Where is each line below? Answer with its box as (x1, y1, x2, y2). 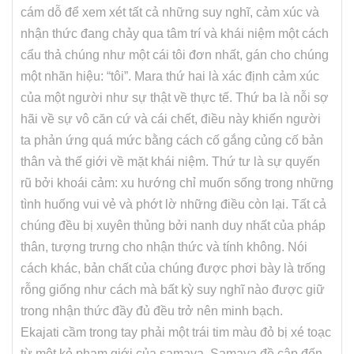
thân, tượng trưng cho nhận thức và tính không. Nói (21, 240, 307, 254)
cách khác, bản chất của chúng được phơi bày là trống (21, 262, 326, 275)
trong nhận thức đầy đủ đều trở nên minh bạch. (21, 304, 283, 318)
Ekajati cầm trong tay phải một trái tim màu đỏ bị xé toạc (21, 326, 331, 339)
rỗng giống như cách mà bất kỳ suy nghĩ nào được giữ (21, 283, 325, 296)
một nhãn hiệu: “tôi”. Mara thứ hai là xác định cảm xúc (21, 70, 319, 83)
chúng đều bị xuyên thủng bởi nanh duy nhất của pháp (21, 219, 326, 232)
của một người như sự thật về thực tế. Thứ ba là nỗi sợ (21, 91, 329, 104)
